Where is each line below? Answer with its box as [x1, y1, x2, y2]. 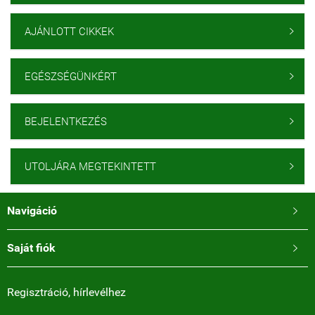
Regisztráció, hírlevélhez [7, 285, 126, 299]
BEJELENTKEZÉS [25, 115, 107, 128]
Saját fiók [7, 241, 56, 255]
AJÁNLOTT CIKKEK [25, 25, 114, 38]
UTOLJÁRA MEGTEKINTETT [25, 160, 156, 173]
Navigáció [7, 204, 57, 217]
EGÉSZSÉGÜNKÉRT [25, 70, 117, 83]
